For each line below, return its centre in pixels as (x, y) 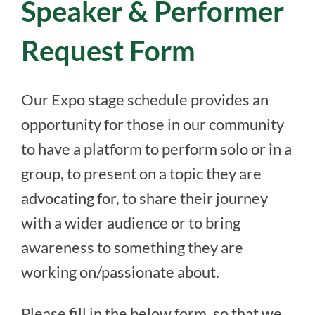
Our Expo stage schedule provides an (145, 99)
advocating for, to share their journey (144, 198)
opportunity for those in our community (153, 124)
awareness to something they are (132, 247)
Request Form (108, 50)
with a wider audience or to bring (131, 222)
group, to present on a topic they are (141, 173)
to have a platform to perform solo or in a (156, 148)
